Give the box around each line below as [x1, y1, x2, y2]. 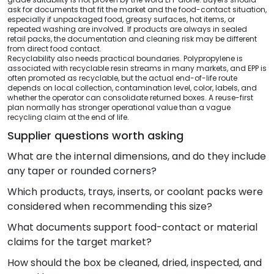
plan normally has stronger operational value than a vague [7, 102, 231, 113]
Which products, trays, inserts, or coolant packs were [7, 184, 263, 199]
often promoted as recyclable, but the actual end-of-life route [7, 72, 237, 83]
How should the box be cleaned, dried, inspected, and [7, 255, 262, 270]
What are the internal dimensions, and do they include [7, 149, 266, 163]
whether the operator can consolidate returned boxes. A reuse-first [7, 92, 253, 103]
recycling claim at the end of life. [7, 111, 129, 122]
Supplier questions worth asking [7, 127, 183, 143]
